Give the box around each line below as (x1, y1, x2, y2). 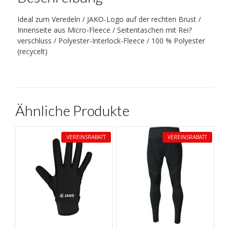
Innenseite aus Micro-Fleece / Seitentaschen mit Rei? (17, 25, 192, 35)
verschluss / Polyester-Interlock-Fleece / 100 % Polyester (17, 35, 205, 45)
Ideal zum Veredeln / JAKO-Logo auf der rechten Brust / (17, 14, 201, 24)
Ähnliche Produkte (15, 101, 129, 119)
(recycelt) (17, 46, 48, 56)
